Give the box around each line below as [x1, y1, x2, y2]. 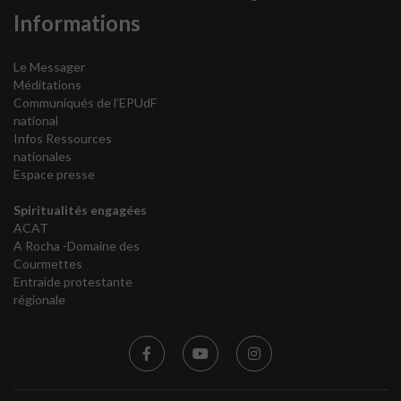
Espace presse [13, 166, 95, 182]
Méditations [13, 77, 81, 92]
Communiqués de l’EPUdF [13, 95, 157, 110]
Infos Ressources [13, 131, 112, 146]
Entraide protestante [13, 274, 132, 289]
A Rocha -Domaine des [13, 238, 140, 253]
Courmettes [13, 256, 82, 271]
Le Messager [13, 59, 85, 74]
